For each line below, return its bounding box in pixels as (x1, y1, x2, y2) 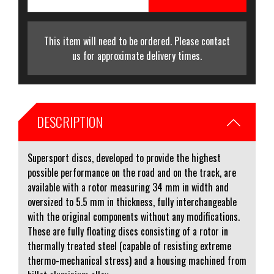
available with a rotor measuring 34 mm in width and (28, 180, 229, 194)
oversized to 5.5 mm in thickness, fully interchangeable (28, 194, 237, 209)
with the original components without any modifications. (28, 209, 240, 224)
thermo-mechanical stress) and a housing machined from (28, 253, 246, 268)
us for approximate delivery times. (72, 48, 202, 63)
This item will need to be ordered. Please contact (44, 34, 230, 48)
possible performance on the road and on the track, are (28, 165, 236, 180)
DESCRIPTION (37, 112, 103, 131)
